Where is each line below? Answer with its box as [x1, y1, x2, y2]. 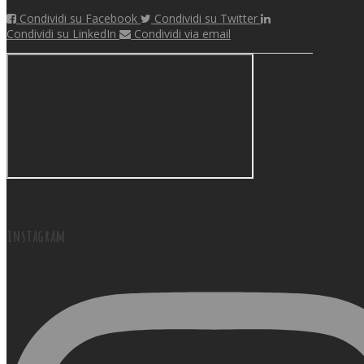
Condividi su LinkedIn [6, 26, 116, 42]
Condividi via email [134, 26, 231, 42]
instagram [6, 223, 65, 247]
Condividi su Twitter [154, 11, 258, 27]
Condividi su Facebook [19, 11, 137, 27]
